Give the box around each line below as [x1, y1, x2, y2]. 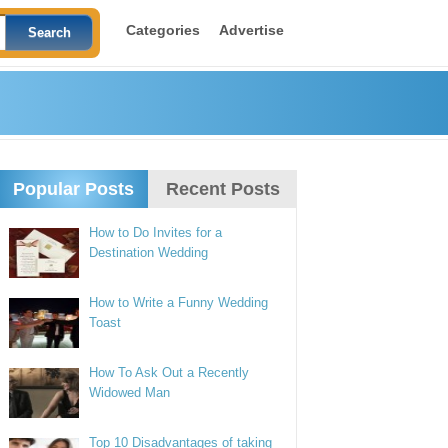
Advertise [218, 22, 284, 38]
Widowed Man [89, 385, 171, 400]
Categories [125, 22, 200, 38]
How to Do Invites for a [89, 225, 223, 240]
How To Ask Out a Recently [89, 365, 250, 380]
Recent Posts [165, 179, 280, 199]
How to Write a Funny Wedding [89, 295, 269, 310]
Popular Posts [12, 179, 134, 199]
